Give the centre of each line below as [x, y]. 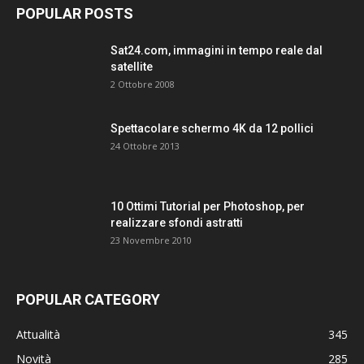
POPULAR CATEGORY [88, 300]
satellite [132, 67]
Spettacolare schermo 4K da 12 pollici [212, 129]
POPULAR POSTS [75, 14]
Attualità [38, 335]
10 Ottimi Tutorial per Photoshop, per [208, 207]
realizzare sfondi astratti [177, 223]
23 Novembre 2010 [151, 240]
